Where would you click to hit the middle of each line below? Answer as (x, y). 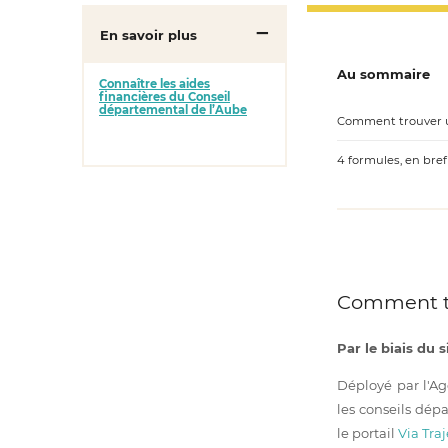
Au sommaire (383, 74)
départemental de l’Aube (173, 110)
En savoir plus (148, 35)
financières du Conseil (164, 97)
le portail (367, 433)
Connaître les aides (154, 84)
